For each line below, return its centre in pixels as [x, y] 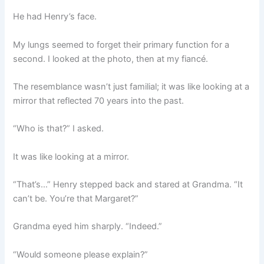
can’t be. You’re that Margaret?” [76, 198]
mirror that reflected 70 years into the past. [99, 100]
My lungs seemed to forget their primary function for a [121, 44]
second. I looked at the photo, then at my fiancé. [111, 59]
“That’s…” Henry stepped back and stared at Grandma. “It [128, 184]
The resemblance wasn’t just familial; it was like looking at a [131, 86]
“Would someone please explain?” [81, 254]
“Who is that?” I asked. [59, 129]
